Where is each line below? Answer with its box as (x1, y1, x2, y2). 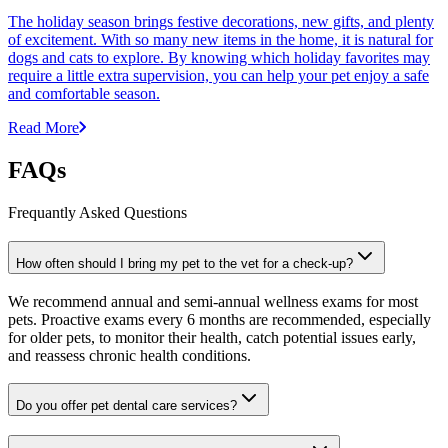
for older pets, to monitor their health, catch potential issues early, (8, 328, 416, 346)
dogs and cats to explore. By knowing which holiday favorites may (8, 49, 430, 67)
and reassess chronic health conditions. (8, 346, 251, 364)
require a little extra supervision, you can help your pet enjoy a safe (8, 67, 429, 85)
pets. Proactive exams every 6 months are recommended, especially (8, 310, 431, 328)
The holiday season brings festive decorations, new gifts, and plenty (8, 13, 434, 31)
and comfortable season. (8, 85, 160, 103)
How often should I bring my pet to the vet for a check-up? (16, 255, 353, 271)
